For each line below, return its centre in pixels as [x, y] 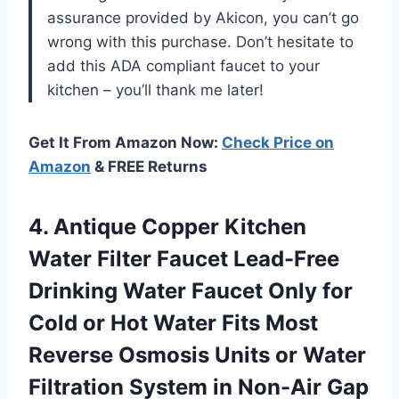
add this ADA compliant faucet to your [183, 65]
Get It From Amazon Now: [125, 142]
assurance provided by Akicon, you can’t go [203, 17]
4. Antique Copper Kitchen [167, 226]
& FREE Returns [149, 166]
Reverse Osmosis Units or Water [197, 354]
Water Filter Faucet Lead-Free [184, 258]
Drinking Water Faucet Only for [191, 290]
